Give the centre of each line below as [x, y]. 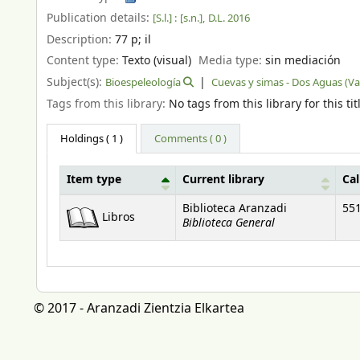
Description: [81, 39]
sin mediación [303, 61]
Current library [223, 180]
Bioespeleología [143, 83]
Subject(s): [76, 83]
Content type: [84, 61]
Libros [119, 217]
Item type [94, 180]
